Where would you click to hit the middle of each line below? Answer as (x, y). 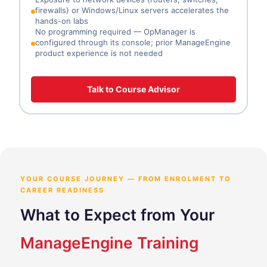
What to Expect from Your (117, 215)
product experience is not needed (99, 53)
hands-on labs (62, 21)
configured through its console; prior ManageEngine (133, 42)
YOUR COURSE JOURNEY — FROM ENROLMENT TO (126, 178)
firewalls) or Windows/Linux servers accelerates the (132, 10)
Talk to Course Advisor (133, 89)
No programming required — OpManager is (115, 31)
